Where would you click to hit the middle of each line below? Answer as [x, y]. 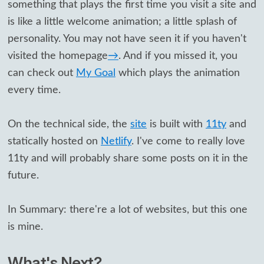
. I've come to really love [188, 141]
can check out [42, 73]
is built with [176, 124]
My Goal [96, 73]
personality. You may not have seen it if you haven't [127, 39]
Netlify [116, 141]
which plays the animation [178, 73]
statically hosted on [54, 141]
